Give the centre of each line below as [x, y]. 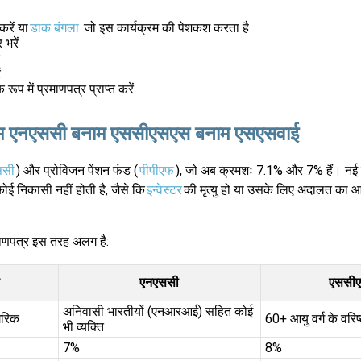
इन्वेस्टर [164, 190]
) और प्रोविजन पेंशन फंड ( [77, 171]
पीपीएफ [156, 171]
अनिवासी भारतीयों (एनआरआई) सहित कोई [158, 312]
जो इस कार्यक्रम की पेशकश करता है [164, 28]
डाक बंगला [54, 28]
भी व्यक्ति [83, 327]
